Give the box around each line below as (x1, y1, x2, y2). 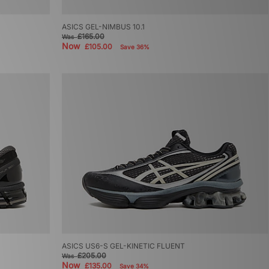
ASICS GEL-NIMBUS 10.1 (61, 22, 145, 32)
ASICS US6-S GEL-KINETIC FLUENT (61, 241, 185, 251)
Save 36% (119, 43, 150, 51)
